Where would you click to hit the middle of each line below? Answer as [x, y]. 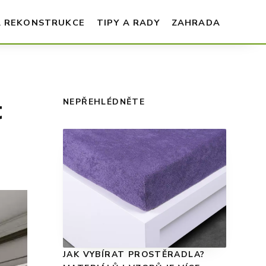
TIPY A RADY [128, 22]
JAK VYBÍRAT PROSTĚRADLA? [134, 255]
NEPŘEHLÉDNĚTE [104, 102]
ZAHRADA [196, 22]
